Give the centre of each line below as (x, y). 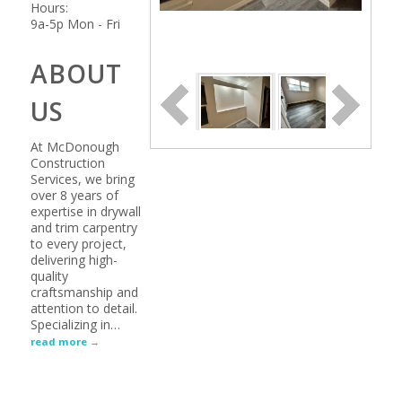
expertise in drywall (85, 211)
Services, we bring (82, 179)
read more (58, 341)
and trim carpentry (83, 227)
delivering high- (74, 260)
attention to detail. (83, 308)
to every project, (78, 244)
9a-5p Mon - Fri (75, 24)
